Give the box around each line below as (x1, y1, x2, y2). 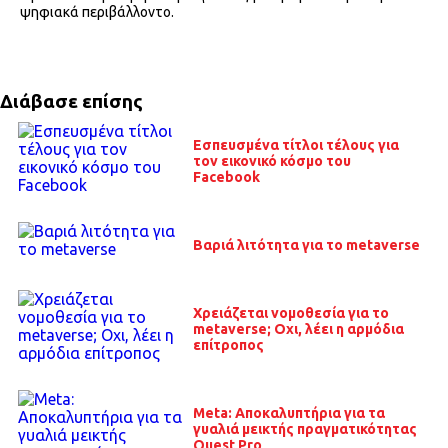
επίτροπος (192, 337, 264, 354)
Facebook (192, 168, 260, 185)
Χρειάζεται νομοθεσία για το (192, 305, 389, 322)
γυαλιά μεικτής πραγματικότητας (192, 421, 417, 438)
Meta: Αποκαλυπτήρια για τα (192, 405, 385, 422)
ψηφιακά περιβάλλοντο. (20, 4, 174, 21)
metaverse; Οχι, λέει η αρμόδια (192, 321, 404, 338)
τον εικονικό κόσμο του (192, 152, 351, 169)
